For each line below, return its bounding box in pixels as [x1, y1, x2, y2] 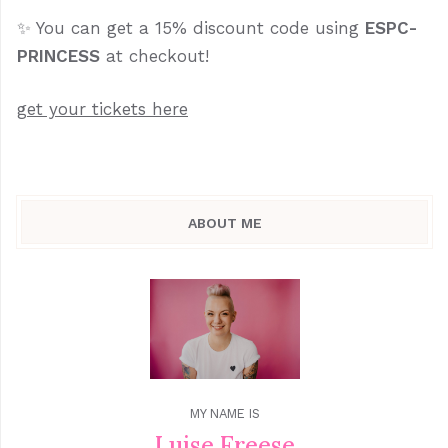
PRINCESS [17, 46, 100, 67]
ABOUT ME [187, 215, 262, 232]
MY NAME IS [189, 406, 260, 422]
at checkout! [100, 46, 209, 67]
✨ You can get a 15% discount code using [17, 18, 365, 39]
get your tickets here [17, 99, 188, 120]
